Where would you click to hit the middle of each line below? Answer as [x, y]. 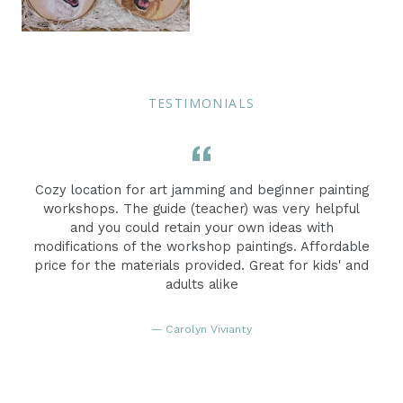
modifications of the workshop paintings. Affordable [201, 246]
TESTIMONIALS [201, 103]
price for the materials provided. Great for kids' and [201, 265]
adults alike [201, 284]
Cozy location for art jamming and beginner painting [201, 189]
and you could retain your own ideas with [201, 227]
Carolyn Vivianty [209, 329]
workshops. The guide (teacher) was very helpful [201, 208]
